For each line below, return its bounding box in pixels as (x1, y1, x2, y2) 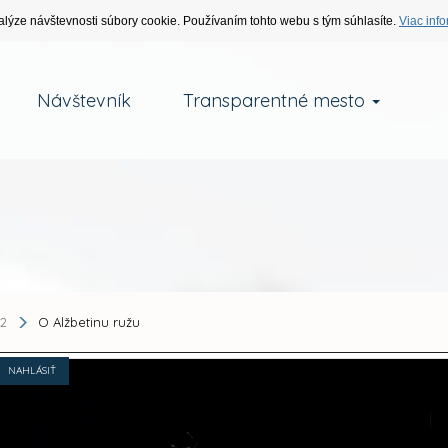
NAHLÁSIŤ (8, 364, 56, 377)
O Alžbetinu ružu (37, 313, 140, 330)
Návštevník (36, 89, 131, 112)
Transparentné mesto (182, 89, 370, 112)
